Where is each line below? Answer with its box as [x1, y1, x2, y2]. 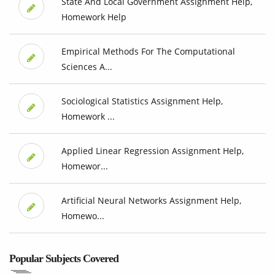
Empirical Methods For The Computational [61, 45, 235, 58]
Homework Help [61, 11, 126, 23]
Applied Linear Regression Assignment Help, [61, 145, 244, 157]
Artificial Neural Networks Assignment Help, [61, 195, 241, 207]
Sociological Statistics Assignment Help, [61, 95, 223, 107]
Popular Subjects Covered [9, 252, 118, 265]
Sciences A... [61, 61, 112, 73]
